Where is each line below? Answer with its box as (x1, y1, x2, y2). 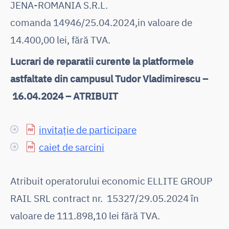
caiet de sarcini (39, 140, 104, 153)
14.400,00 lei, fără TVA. (10, 33, 110, 46)
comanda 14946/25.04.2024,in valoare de (10, 15, 192, 29)
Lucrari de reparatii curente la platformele (10, 54, 194, 67)
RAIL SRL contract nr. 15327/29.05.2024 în (10, 191, 199, 204)
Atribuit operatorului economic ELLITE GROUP (10, 174, 213, 187)
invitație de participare (39, 123, 136, 136)
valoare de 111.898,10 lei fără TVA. (10, 209, 160, 222)
